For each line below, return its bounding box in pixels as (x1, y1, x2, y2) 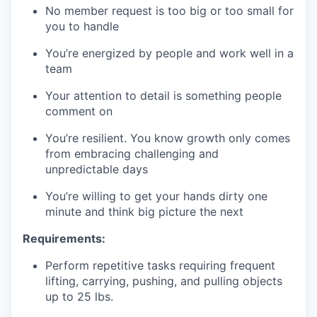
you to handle (45, 19, 119, 33)
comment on (45, 104, 113, 118)
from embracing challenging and (45, 146, 219, 161)
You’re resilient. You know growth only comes (45, 131, 290, 145)
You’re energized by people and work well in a (45, 46, 294, 60)
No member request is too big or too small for (45, 4, 294, 18)
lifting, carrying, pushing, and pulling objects (45, 274, 282, 288)
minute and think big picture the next (45, 204, 243, 219)
